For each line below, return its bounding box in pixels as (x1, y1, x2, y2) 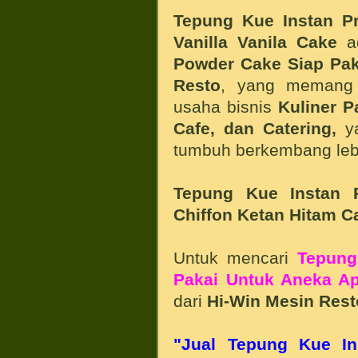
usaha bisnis (173, 97, 279, 116)
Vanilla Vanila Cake (173, 32, 338, 51)
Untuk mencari (173, 248, 298, 267)
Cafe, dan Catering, (173, 118, 337, 137)
